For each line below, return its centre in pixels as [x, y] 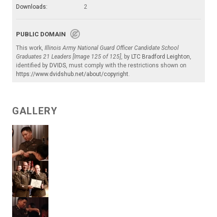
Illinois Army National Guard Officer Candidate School [112, 48]
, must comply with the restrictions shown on [126, 66]
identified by [33, 66]
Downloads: [32, 7]
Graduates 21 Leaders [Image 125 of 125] [69, 57]
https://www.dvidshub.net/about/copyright [72, 74]
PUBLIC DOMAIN [43, 34]
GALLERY [35, 111]
